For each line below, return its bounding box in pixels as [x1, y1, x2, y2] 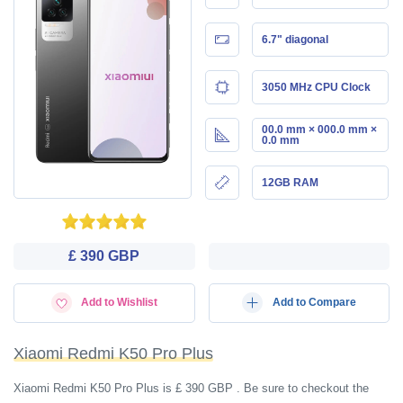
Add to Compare [272, 295, 356, 309]
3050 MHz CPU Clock [261, 80, 371, 94]
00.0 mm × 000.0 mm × [261, 122, 377, 136]
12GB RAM [261, 175, 318, 189]
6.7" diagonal [261, 32, 328, 46]
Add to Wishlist [81, 295, 157, 309]
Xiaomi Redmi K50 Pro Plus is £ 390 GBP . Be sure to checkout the [13, 381, 369, 395]
